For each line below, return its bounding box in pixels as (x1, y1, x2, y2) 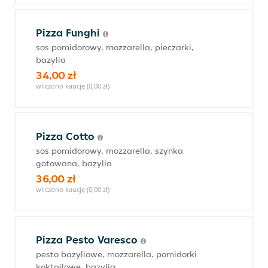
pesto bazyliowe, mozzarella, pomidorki (36, 249, 197, 260)
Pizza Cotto (36, 129, 98, 143)
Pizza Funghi (36, 26, 103, 39)
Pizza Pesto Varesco (36, 233, 141, 246)
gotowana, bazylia (36, 158, 112, 169)
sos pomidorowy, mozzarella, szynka (36, 145, 183, 156)
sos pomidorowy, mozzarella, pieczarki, (36, 42, 194, 53)
